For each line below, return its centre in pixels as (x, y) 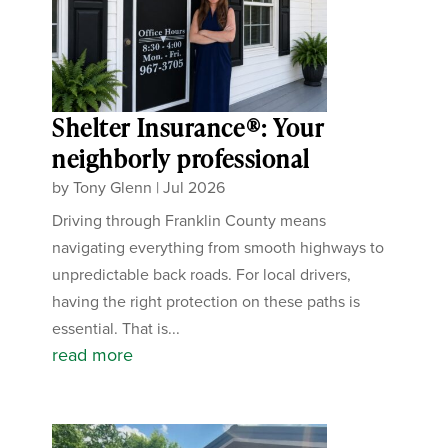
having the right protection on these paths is (206, 301)
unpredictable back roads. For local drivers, (202, 274)
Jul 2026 (194, 187)
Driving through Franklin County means (189, 220)
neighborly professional (181, 158)
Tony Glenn (113, 187)
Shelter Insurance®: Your (188, 127)
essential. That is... (116, 328)
